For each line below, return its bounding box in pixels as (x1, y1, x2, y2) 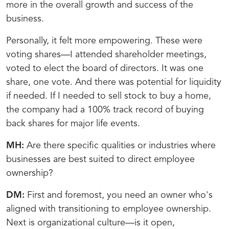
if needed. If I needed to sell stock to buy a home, (6, 91, 211, 101)
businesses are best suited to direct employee (6, 154, 195, 164)
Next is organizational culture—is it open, (6, 218, 175, 227)
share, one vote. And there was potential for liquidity (6, 77, 221, 87)
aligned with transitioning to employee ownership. (6, 204, 211, 214)
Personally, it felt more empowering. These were (6, 36, 202, 45)
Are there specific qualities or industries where (24, 141, 216, 150)
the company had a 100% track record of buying (6, 105, 204, 114)
